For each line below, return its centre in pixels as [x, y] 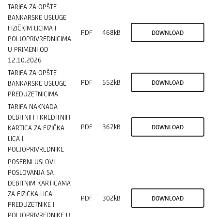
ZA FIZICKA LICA [30, 194]
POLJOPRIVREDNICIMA [39, 39]
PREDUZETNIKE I [31, 204]
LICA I [15, 138]
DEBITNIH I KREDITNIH [39, 117]
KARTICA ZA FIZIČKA [36, 128]
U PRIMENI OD [28, 49]
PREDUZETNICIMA [33, 94]
